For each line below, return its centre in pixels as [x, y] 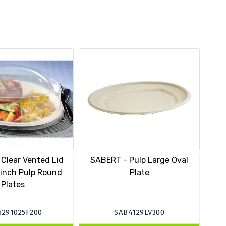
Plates [13, 185]
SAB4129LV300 [139, 213]
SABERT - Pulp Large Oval [139, 160]
